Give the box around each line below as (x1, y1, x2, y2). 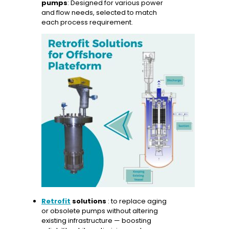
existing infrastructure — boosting (41, 215, 151, 225)
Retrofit (41, 196, 71, 206)
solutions (71, 196, 106, 206)
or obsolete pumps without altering (41, 205, 158, 216)
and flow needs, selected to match (41, 7, 157, 17)
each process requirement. (41, 17, 133, 27)
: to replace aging (106, 196, 167, 206)
